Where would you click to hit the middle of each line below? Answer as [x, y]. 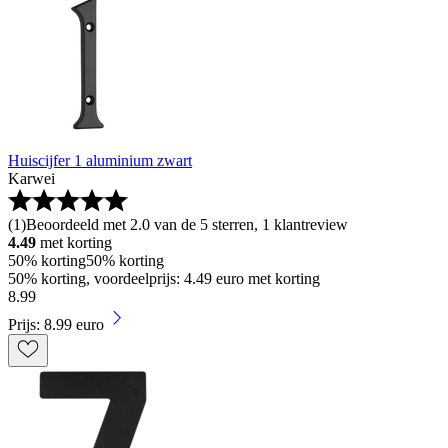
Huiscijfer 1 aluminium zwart [100, 160]
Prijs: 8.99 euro [56, 324]
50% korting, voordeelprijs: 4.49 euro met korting [164, 278]
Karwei [31, 178]
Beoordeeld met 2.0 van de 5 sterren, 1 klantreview [187, 224]
